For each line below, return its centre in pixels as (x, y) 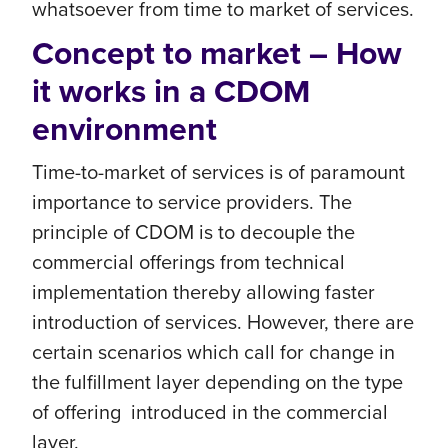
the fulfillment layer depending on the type (217, 382)
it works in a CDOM (171, 91)
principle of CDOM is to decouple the (193, 232)
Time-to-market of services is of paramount (218, 172)
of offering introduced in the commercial (210, 412)
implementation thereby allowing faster (203, 292)
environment (124, 129)
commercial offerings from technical (188, 262)
